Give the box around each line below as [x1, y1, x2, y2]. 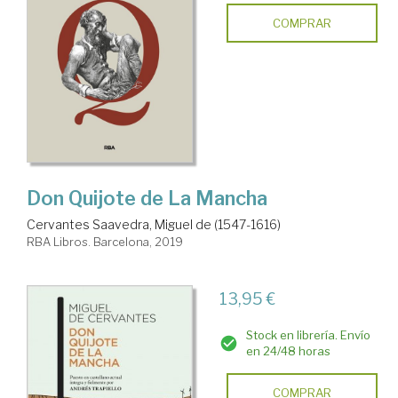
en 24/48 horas [245, 343, 330, 358]
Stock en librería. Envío [245, 327, 370, 342]
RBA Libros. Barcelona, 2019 [27, 234, 183, 249]
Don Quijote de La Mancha [27, 186, 267, 210]
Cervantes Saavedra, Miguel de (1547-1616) [27, 216, 281, 232]
